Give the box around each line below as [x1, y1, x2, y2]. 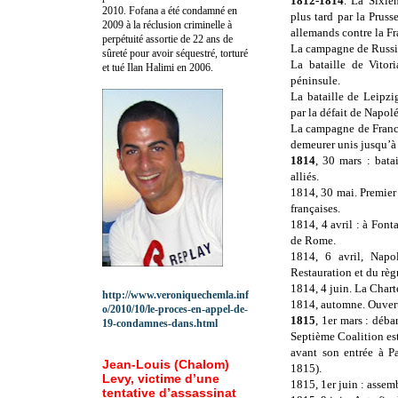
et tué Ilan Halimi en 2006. [102, 60, 213, 74]
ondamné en [187, 4, 237, 17]
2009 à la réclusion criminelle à [102, 18, 232, 31]
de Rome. [291, 234, 336, 248]
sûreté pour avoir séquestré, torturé [102, 46, 248, 60]
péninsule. [291, 74, 340, 88]
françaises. [291, 202, 340, 216]
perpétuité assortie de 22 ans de [102, 32, 233, 45]
